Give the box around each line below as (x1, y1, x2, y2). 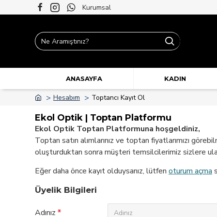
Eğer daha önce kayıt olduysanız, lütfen (35, 166, 169, 176)
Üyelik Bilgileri (35, 185, 97, 195)
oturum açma (169, 166, 212, 176)
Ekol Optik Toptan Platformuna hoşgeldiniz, (35, 124, 200, 134)
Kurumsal (82, 2, 111, 12)
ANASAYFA (65, 75, 102, 82)
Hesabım (53, 93, 80, 102)
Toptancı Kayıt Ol (92, 93, 145, 102)
